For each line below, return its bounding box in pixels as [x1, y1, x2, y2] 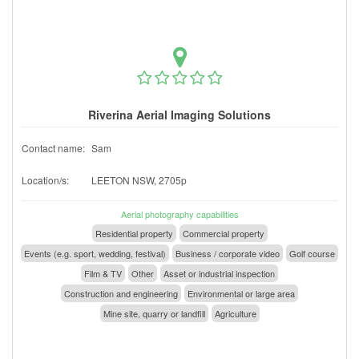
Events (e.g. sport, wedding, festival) [24, 246, 166, 260]
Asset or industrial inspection [163, 266, 275, 280]
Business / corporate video [175, 246, 280, 260]
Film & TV [84, 266, 122, 280]
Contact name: [22, 140, 85, 155]
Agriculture [214, 306, 256, 320]
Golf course [289, 246, 335, 260]
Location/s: [22, 172, 69, 187]
